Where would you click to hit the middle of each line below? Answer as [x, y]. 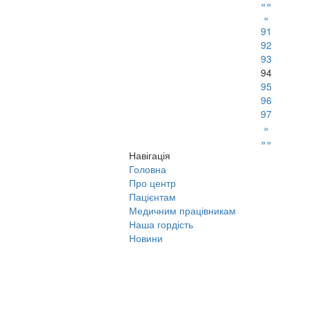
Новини [146, 238]
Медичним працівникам [182, 211]
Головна [148, 169]
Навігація [150, 156]
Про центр [152, 183]
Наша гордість [161, 225]
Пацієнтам [152, 197]
